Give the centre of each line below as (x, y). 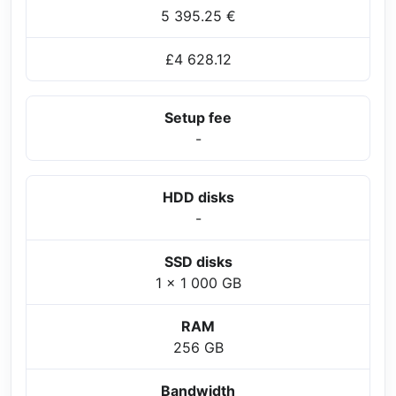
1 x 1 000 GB (198, 283)
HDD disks (198, 198)
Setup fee (198, 118)
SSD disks (198, 262)
